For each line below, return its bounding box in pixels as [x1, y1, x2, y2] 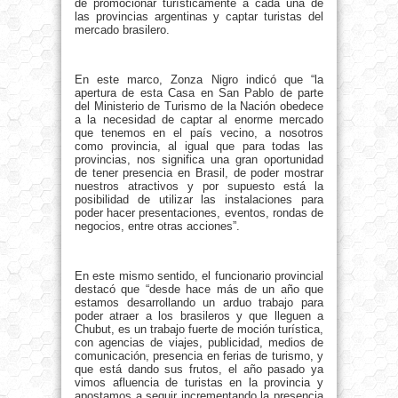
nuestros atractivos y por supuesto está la [75, 179, 323, 194]
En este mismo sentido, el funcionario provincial [75, 269, 323, 283]
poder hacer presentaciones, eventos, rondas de [75, 206, 323, 220]
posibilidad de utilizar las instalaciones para [75, 193, 323, 207]
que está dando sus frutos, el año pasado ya [75, 362, 323, 377]
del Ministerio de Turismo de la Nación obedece [75, 99, 323, 114]
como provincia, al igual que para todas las [75, 139, 323, 154]
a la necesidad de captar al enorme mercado [75, 113, 323, 127]
